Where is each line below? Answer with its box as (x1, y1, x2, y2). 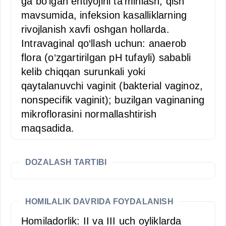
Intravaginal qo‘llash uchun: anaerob (21, 38, 187, 49)
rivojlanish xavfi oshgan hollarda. (21, 24, 169, 35)
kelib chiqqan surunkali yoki (21, 66, 146, 77)
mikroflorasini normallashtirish (21, 108, 157, 120)
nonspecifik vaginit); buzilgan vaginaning (21, 94, 205, 105)
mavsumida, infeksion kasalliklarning (21, 10, 187, 21)
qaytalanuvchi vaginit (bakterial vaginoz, (21, 80, 203, 91)
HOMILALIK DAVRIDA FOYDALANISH (25, 197, 174, 206)
